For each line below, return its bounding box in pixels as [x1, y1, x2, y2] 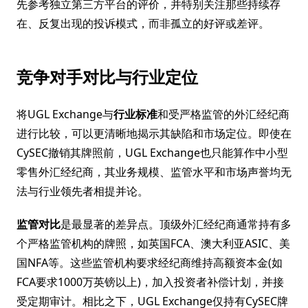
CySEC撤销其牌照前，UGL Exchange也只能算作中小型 [16, 145, 288, 160]
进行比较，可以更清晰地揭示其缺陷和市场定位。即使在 [16, 126, 291, 141]
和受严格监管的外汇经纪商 [157, 107, 289, 122]
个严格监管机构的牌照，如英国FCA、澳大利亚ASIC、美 [16, 236, 290, 251]
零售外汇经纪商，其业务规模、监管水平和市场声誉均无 [16, 164, 291, 179]
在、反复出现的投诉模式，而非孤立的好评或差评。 [16, 16, 269, 31]
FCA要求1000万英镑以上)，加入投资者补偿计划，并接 [16, 274, 284, 289]
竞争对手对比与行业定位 [16, 65, 198, 88]
